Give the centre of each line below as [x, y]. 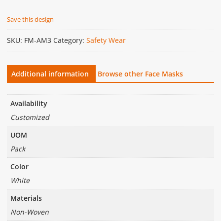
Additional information [50, 74]
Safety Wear [106, 40]
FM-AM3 [37, 40]
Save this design [30, 19]
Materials [26, 198]
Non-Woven [29, 212]
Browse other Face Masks [140, 74]
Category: [70, 40]
